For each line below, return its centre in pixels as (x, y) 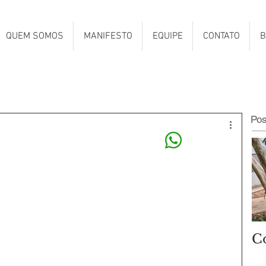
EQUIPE (167, 36)
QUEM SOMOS (34, 36)
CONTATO (221, 36)
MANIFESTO (108, 36)
